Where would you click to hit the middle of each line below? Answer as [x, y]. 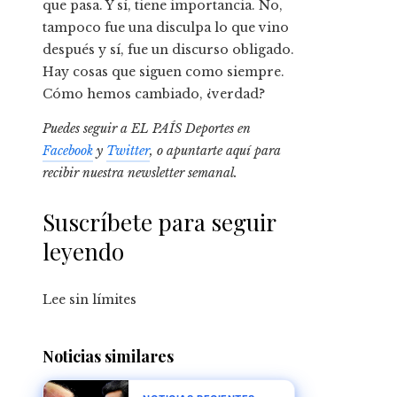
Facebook [68, 151]
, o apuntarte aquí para [215, 151]
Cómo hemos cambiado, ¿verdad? [154, 94]
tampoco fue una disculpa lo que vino [166, 28]
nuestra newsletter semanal [158, 173]
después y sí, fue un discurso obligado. [168, 50]
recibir [62, 173]
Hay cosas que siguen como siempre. [163, 72]
